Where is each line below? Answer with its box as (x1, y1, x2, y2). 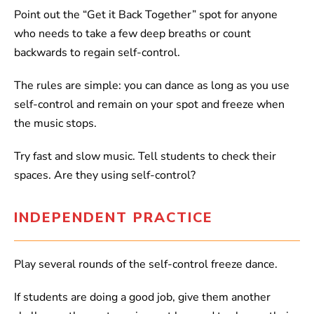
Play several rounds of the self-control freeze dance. (14, 257, 278, 273)
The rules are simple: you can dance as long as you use (14, 78, 289, 94)
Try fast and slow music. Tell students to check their (14, 149, 276, 165)
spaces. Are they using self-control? (14, 168, 196, 184)
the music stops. (14, 116, 97, 132)
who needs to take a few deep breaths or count (14, 26, 251, 42)
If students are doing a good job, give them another (14, 289, 271, 306)
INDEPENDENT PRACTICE (14, 208, 213, 228)
